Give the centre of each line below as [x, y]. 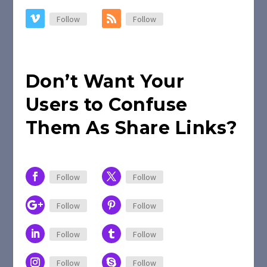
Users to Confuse [106, 105]
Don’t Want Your [105, 81]
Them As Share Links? [131, 128]
